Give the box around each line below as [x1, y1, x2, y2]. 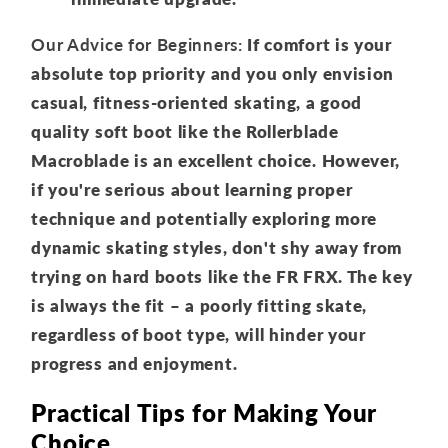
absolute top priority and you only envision [31, 63, 395, 85]
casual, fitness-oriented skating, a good [31, 92, 362, 114]
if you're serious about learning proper [31, 179, 353, 201]
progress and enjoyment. [31, 353, 238, 375]
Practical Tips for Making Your [31, 398, 377, 428]
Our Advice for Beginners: [31, 34, 243, 56]
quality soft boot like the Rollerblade [31, 121, 339, 143]
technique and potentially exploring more [31, 208, 377, 230]
